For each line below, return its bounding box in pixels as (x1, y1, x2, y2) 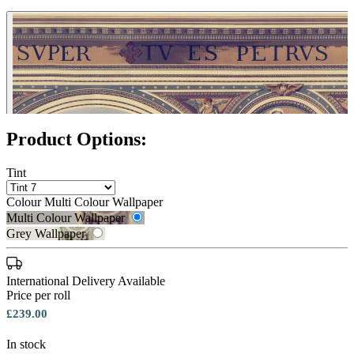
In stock (6, 337, 46, 352)
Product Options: (6, 129, 147, 150)
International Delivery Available (6, 274, 165, 288)
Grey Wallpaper (6, 227, 85, 241)
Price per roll (6, 288, 70, 303)
